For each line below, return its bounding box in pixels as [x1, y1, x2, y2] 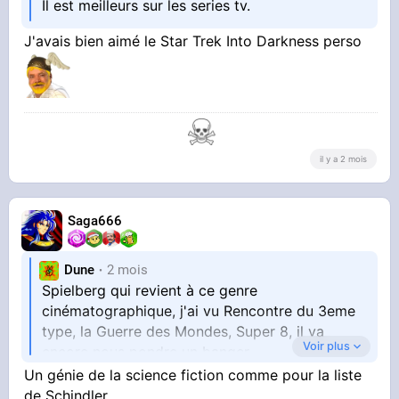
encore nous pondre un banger [42, 342, 250, 361]
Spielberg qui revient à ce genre [42, 281, 258, 299]
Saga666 [68, 213, 123, 230]
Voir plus [302, 338, 350, 353]
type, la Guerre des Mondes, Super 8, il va [42, 322, 325, 340]
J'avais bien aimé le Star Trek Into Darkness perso [24, 31, 362, 50]
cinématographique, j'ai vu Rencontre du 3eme [42, 301, 356, 320]
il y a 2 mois [319, 154, 367, 165]
